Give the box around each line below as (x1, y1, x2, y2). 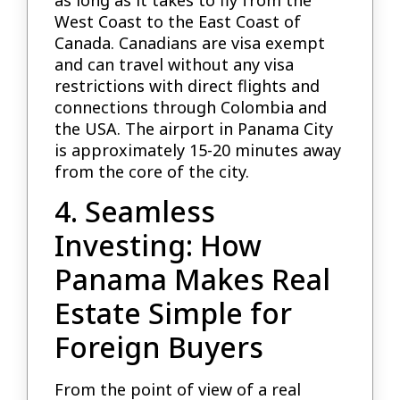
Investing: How (54, 226, 262, 265)
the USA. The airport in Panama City (54, 118, 334, 140)
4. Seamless (54, 192, 216, 231)
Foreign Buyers (54, 328, 264, 367)
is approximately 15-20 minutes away (54, 139, 342, 162)
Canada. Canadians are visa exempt (54, 32, 326, 54)
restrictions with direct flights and (54, 75, 321, 97)
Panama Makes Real (54, 260, 331, 299)
